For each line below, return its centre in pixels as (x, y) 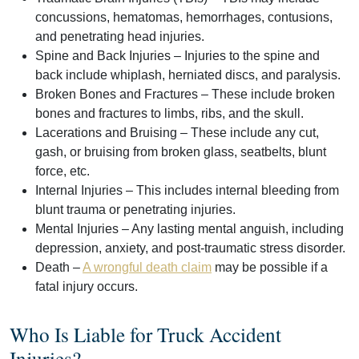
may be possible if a (270, 267)
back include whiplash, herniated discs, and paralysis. (188, 75)
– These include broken (266, 94)
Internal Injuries (79, 190)
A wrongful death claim (147, 267)
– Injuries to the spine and (245, 55)
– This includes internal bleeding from (231, 190)
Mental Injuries (77, 228)
